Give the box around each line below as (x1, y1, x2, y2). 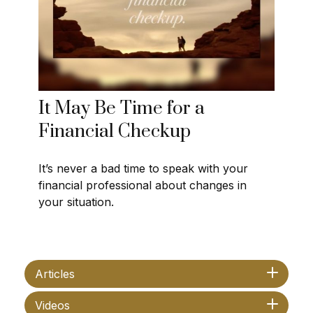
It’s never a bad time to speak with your (38, 161, 248, 175)
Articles (35, 266, 75, 281)
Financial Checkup (38, 119, 191, 143)
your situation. (38, 194, 114, 209)
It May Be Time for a (38, 96, 205, 120)
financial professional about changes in (38, 177, 247, 192)
